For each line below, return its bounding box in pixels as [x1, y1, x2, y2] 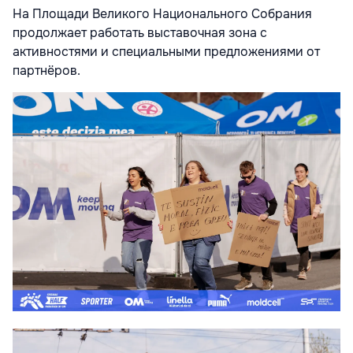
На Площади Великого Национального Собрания [13, 6, 312, 23]
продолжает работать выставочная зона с [13, 24, 267, 42]
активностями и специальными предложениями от [13, 43, 320, 61]
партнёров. [13, 62, 80, 80]
